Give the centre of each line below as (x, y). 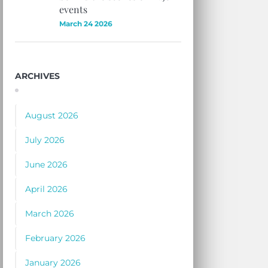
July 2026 (45, 140)
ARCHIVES (38, 76)
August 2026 (52, 116)
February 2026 (56, 238)
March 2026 (50, 214)
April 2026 (47, 189)
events (74, 10)
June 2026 (47, 165)
